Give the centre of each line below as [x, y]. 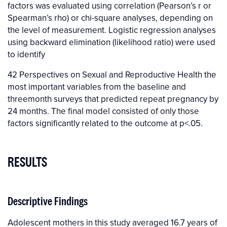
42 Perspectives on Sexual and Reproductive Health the [112, 75]
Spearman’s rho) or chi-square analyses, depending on [110, 18]
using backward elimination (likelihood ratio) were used [111, 42]
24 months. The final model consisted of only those [103, 111]
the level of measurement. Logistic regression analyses [112, 30]
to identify [26, 54]
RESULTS [27, 162]
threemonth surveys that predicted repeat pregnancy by [113, 99]
